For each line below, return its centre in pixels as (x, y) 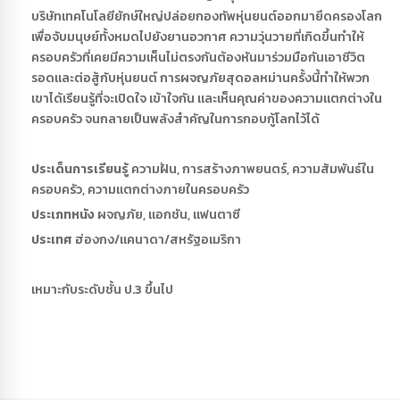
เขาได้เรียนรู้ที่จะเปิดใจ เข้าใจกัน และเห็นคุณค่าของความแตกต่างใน (207, 99)
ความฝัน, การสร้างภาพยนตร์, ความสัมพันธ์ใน (251, 170)
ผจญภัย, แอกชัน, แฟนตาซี (169, 215)
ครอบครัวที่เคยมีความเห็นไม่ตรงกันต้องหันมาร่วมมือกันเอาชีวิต (198, 58)
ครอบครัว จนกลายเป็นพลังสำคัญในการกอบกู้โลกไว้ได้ (175, 120)
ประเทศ (52, 240)
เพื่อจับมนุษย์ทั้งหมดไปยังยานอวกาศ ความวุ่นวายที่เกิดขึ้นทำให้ (198, 37)
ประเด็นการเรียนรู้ (80, 170)
